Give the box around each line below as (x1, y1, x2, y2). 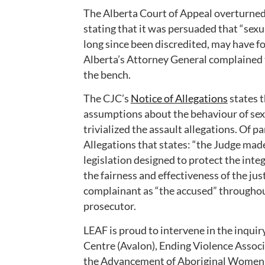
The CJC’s (83, 92, 131, 105)
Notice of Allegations (130, 92, 228, 105)
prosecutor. (83, 199, 136, 213)
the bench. (83, 67, 131, 81)
